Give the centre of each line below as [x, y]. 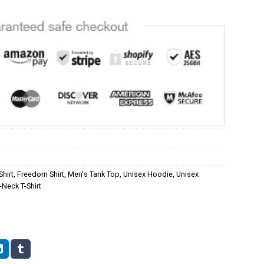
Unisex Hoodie [148, 174]
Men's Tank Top [94, 174]
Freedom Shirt [41, 174]
